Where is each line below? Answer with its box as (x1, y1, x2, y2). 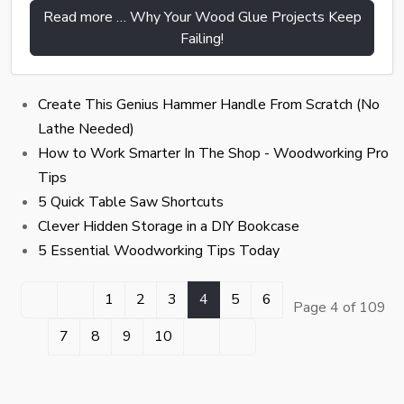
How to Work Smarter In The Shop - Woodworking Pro (38, 142, 389, 163)
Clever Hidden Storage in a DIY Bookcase (38, 216, 299, 236)
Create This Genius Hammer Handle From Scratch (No (38, 94, 380, 115)
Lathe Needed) (38, 118, 134, 139)
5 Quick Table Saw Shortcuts (38, 191, 224, 212)
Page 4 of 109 (293, 297, 386, 317)
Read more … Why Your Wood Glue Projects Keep (42, 6, 362, 27)
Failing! (180, 28, 224, 49)
